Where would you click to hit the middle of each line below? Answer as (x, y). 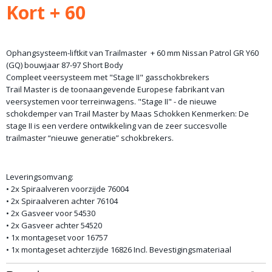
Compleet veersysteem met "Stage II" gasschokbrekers (108, 77)
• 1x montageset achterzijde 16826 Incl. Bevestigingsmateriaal (119, 250)
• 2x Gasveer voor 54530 (51, 213)
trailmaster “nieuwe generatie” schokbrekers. (90, 138)
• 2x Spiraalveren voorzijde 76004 (67, 189)
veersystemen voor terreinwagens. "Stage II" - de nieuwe (111, 101)
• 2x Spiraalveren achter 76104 (62, 201)
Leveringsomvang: (40, 177)
